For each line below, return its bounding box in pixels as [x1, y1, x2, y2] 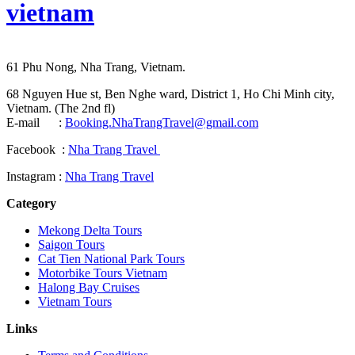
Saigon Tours [38, 237, 105, 251]
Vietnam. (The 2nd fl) [6, 101, 115, 115]
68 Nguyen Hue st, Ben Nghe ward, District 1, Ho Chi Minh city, [6, 86, 334, 101]
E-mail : [6, 115, 65, 129]
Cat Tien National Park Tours [38, 251, 185, 265]
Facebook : [6, 142, 68, 156]
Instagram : [6, 169, 65, 183]
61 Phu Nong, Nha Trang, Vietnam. [6, 59, 185, 74]
